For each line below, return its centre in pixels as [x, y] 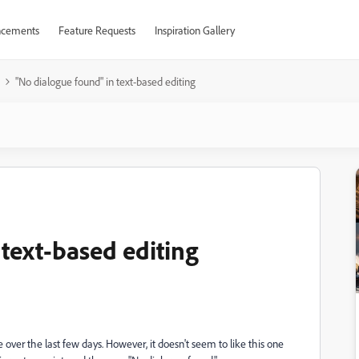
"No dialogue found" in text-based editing [105, 81]
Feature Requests [97, 30]
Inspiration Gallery [194, 30]
